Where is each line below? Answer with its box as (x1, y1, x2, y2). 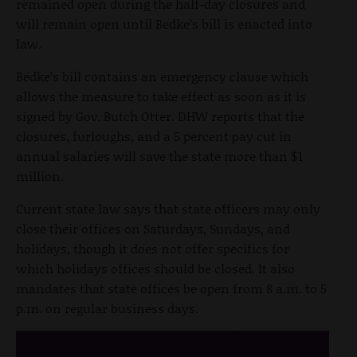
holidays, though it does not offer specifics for (16, 238, 289, 257)
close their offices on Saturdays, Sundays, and (16, 218, 290, 237)
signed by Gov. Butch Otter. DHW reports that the (16, 106, 304, 125)
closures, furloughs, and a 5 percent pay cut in (16, 126, 292, 145)
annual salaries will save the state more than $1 (16, 146, 303, 165)
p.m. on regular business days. (16, 298, 198, 317)
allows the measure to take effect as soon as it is (16, 86, 306, 105)
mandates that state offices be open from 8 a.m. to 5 (16, 278, 327, 297)
